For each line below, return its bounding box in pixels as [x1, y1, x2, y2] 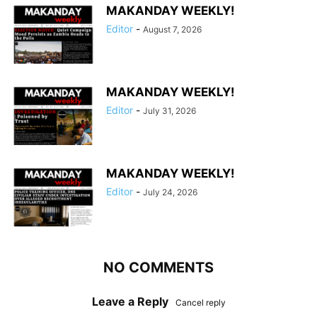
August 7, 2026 [143, 24, 202, 35]
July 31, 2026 [143, 105, 196, 117]
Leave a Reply [91, 294, 168, 309]
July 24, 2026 [143, 187, 197, 198]
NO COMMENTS [103, 259, 214, 277]
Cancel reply [175, 297, 226, 309]
